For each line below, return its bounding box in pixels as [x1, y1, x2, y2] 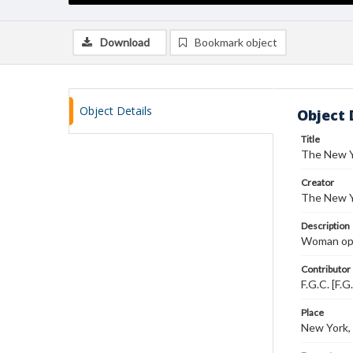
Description [301, 220, 350, 232]
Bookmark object [195, 35, 277, 49]
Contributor [301, 263, 351, 275]
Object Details [80, 103, 152, 118]
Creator [301, 176, 334, 188]
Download [100, 35, 150, 49]
